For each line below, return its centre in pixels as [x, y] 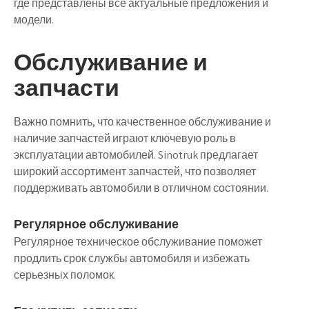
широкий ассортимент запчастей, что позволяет [135, 171]
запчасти [67, 87]
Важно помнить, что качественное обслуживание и [142, 122]
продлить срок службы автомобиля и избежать [132, 258]
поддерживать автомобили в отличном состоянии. [141, 188]
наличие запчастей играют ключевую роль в [125, 138]
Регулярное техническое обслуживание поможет [138, 242]
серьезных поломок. [65, 275]
